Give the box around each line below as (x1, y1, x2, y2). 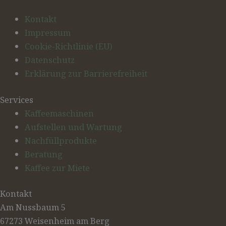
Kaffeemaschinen (25, 107, 94, 119)
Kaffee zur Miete (25, 161, 90, 174)
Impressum (25, 27, 71, 39)
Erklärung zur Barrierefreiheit (25, 68, 148, 80)
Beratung (25, 148, 63, 160)
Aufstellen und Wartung (25, 121, 123, 133)
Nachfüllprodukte (25, 134, 97, 146)
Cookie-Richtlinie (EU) (25, 40, 113, 52)
